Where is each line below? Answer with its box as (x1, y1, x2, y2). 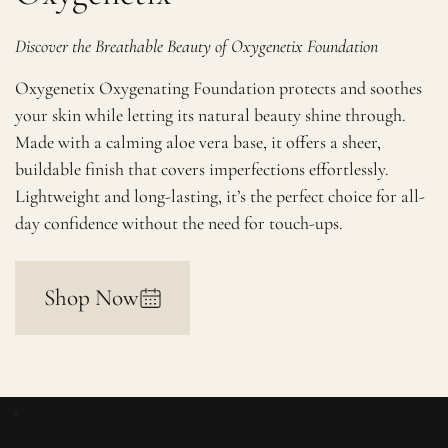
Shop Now (43, 283, 139, 312)
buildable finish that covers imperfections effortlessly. (15, 158, 390, 181)
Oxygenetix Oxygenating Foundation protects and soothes (15, 77, 423, 100)
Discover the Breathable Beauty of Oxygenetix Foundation (15, 34, 379, 57)
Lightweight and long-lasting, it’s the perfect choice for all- (15, 185, 426, 208)
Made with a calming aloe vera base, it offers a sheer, (15, 131, 382, 154)
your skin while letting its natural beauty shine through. (15, 104, 407, 127)
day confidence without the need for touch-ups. (15, 212, 344, 235)
